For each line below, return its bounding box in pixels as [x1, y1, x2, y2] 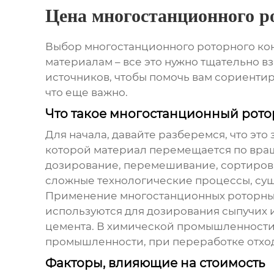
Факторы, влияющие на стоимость [45, 256, 265, 271]
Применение [45, 190, 120, 202]
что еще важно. [45, 86, 128, 99]
